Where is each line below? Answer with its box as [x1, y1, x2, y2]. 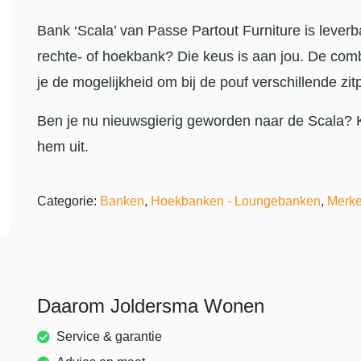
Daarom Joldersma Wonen [37, 294, 264, 317]
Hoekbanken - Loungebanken [151, 193, 321, 208]
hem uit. [37, 138, 89, 155]
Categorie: [37, 193, 100, 208]
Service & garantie [56, 329, 162, 343]
